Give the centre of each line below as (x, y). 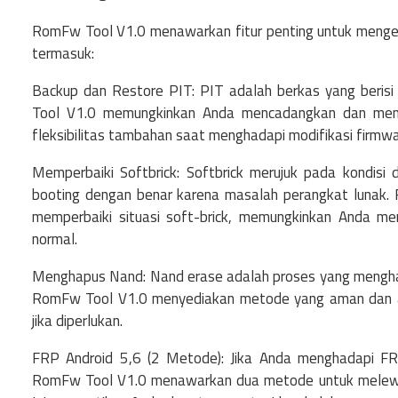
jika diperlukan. (77, 321)
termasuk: (63, 54)
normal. (55, 239)
